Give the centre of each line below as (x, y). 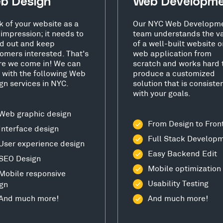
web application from (172, 53)
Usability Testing (178, 183)
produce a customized (174, 73)
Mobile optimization (184, 168)
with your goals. (162, 93)
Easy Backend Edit (182, 153)
